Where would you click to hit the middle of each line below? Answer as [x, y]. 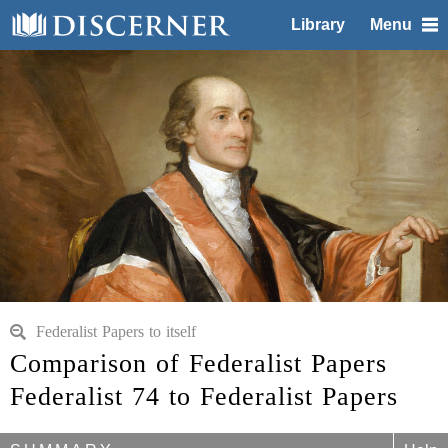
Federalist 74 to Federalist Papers [204, 396]
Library [318, 24]
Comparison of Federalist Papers [198, 363]
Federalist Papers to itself [116, 331]
